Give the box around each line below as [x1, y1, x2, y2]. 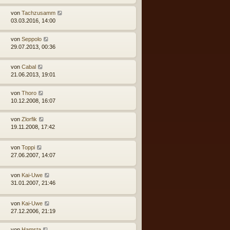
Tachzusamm [22, 9, 55, 16]
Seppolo [22, 35, 42, 42]
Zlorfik [22, 116, 37, 123]
